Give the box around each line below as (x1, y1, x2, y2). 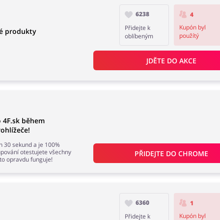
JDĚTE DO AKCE (146, 55, 196, 65)
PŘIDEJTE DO (135, 148, 179, 158)
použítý (179, 31, 199, 40)
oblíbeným (125, 32, 154, 40)
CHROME (178, 148, 209, 158)
